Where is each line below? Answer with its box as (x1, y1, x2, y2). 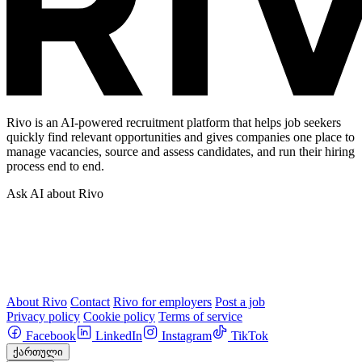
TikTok (231, 328, 268, 343)
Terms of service (158, 309, 242, 323)
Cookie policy (83, 309, 155, 323)
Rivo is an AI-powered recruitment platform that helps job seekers (6, 115, 341, 129)
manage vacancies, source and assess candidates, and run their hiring (6, 144, 355, 158)
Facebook (26, 328, 76, 343)
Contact (70, 294, 110, 309)
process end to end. (6, 158, 104, 173)
